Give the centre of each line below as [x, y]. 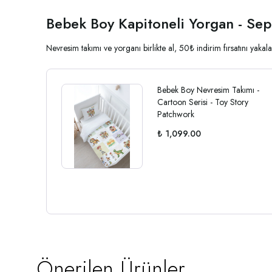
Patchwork [176, 114]
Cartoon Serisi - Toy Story [203, 102]
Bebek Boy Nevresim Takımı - [209, 90]
